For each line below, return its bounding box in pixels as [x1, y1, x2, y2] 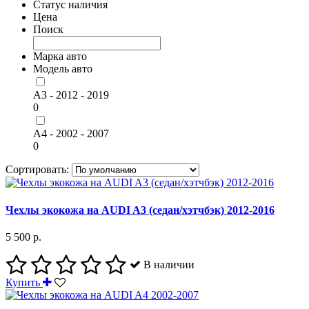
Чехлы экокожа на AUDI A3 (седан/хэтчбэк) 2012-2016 [6, 203, 275, 216]
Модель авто [33, 63, 92, 75]
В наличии [141, 258, 195, 270]
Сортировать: [6, 163, 69, 176]
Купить [6, 276, 43, 288]
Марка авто [33, 50, 87, 63]
